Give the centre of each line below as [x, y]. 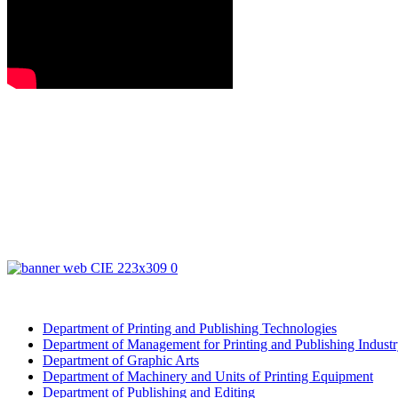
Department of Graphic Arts [121, 361]
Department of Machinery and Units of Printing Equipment [208, 377]
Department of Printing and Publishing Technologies [190, 329]
